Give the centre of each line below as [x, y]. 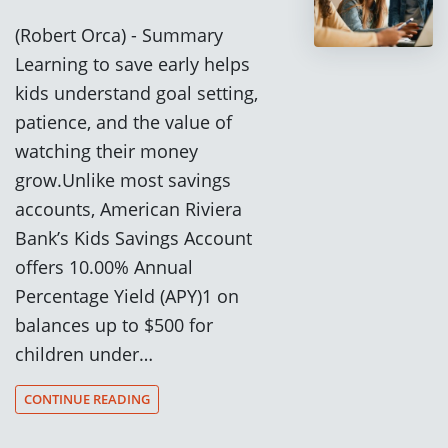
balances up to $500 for [114, 324]
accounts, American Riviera [128, 208]
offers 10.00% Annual [104, 266]
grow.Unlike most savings [123, 179]
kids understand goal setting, [136, 92]
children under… [84, 353]
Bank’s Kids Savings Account [133, 237]
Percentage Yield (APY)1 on [127, 295]
